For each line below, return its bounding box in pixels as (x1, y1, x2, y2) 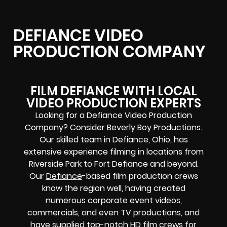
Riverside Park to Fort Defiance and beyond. (28, 158, 199, 170)
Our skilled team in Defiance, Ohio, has (39, 134, 188, 146)
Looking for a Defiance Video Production (35, 109, 192, 122)
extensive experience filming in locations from (23, 146, 204, 158)
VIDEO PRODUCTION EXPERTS (26, 95, 201, 112)
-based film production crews (82, 170, 198, 182)
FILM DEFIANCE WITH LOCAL (30, 83, 197, 100)
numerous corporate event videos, (45, 195, 182, 207)
